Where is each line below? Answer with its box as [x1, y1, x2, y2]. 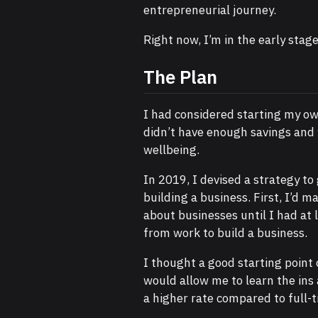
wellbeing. [143, 142, 200, 158]
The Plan [143, 65, 218, 89]
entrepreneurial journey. [143, 1, 277, 18]
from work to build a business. [143, 225, 308, 241]
